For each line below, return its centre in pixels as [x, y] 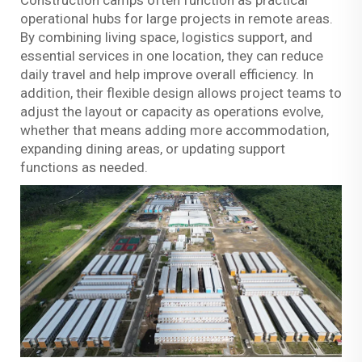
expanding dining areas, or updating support [153, 149]
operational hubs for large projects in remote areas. [177, 19]
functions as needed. [84, 168]
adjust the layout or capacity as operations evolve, [172, 112]
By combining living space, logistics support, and [166, 38]
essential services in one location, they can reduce [172, 56]
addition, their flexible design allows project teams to [181, 93]
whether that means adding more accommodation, [175, 130]
